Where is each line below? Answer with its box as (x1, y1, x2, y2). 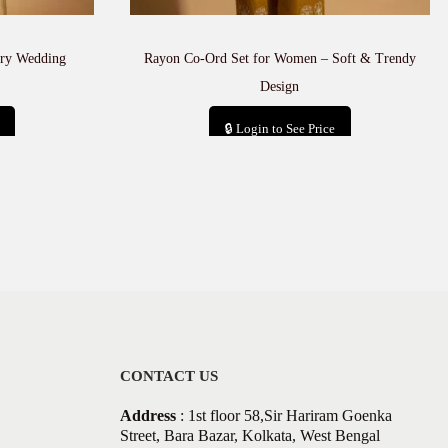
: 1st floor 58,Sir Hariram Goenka (175, 407, 392, 424)
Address (119, 407, 176, 424)
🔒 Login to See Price (224, 121, 335, 136)
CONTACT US (119, 368, 218, 384)
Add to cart (254, 158, 326, 175)
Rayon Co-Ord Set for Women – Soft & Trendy (143, 51, 416, 66)
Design (260, 79, 300, 94)
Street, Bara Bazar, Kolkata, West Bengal (119, 427, 380, 444)
